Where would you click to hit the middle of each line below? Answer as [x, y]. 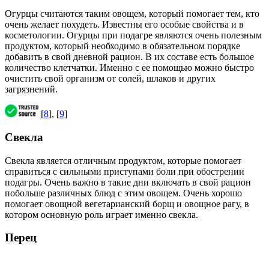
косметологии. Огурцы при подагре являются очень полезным [133, 35]
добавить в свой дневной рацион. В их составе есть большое [129, 57]
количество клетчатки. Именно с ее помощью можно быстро [129, 68]
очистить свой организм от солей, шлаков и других [110, 79]
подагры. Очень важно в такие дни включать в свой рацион [128, 182]
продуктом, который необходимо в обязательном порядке [122, 46]
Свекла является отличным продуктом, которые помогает [123, 160]
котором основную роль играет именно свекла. [101, 214]
